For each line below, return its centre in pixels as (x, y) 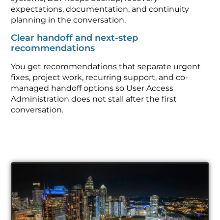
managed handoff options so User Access (92, 88)
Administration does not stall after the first (94, 99)
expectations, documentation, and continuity (100, 9)
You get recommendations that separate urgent (106, 66)
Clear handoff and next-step (75, 38)
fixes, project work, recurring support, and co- (100, 77)
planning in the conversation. (69, 20)
